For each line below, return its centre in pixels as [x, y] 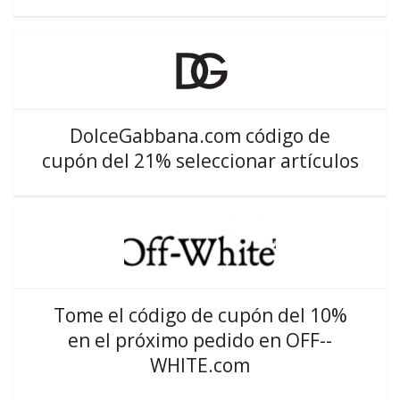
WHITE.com [200, 365]
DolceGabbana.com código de [200, 136]
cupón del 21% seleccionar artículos [200, 161]
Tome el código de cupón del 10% [200, 315]
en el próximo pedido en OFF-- [200, 340]
